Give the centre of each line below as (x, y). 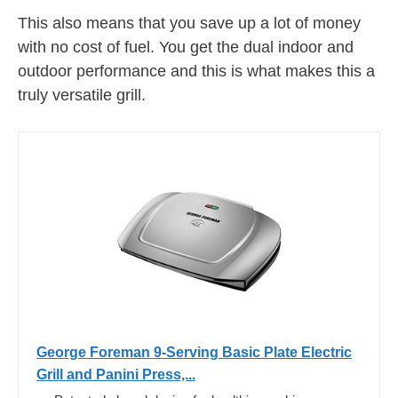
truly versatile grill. (82, 95)
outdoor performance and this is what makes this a (196, 71)
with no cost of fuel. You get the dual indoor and (186, 47)
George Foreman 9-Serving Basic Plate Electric (194, 352)
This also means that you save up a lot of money (189, 23)
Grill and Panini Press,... (116, 374)
